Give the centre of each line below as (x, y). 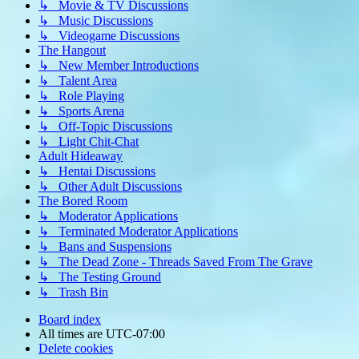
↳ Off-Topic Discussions (105, 127)
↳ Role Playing (81, 96)
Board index (70, 320)
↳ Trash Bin (73, 292)
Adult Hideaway (81, 156)
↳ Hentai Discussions (97, 171)
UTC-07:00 (135, 334)
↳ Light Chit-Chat (89, 142)
